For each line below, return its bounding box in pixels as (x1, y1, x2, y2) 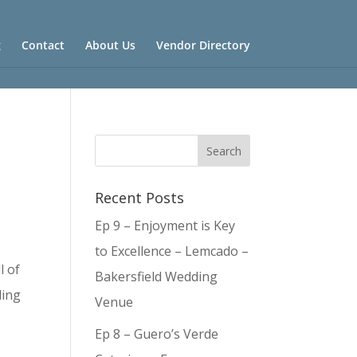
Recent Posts (95, 188, 185, 207)
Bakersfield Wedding (95, 268, 218, 285)
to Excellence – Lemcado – (95, 242, 249, 260)
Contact (21, 37, 65, 53)
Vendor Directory (155, 37, 250, 53)
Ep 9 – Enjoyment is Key (95, 217, 236, 234)
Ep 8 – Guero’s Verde (95, 325, 219, 343)
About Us (84, 37, 135, 53)
